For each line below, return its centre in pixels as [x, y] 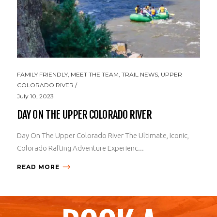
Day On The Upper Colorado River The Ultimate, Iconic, [103, 135]
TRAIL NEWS [140, 74]
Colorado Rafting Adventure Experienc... [80, 148]
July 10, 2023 [35, 96]
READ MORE [38, 167]
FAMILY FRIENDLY [42, 74]
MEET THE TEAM [95, 74]
